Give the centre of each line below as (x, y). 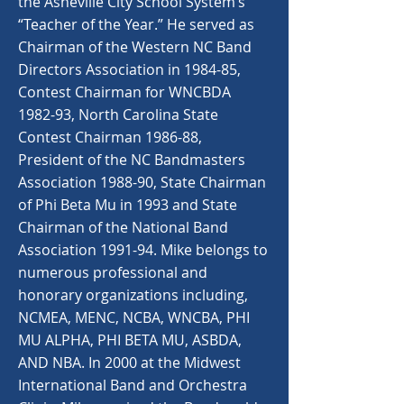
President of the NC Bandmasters (132, 160)
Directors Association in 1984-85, (129, 69)
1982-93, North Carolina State (118, 115)
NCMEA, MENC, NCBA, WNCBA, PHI (134, 317)
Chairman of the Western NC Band (135, 47)
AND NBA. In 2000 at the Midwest (129, 363)
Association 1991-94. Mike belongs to (143, 250)
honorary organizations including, (133, 295)
